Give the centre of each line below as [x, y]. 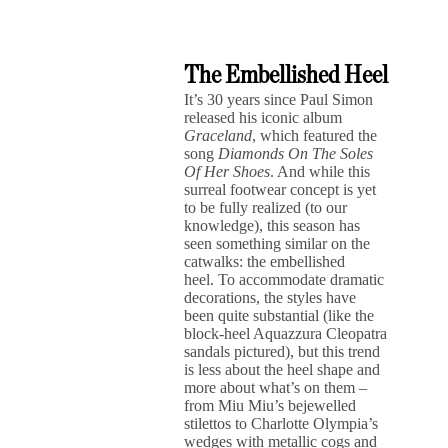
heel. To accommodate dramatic [284, 279]
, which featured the [315, 135]
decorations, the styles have [270, 297]
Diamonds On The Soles [296, 153]
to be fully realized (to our [266, 207]
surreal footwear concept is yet [280, 189]
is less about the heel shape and [282, 369]
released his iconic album [263, 117]
